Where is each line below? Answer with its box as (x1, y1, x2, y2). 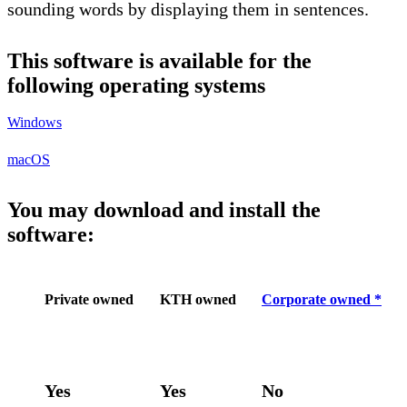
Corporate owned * (262, 291, 382, 307)
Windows (7, 114, 62, 130)
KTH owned (160, 291, 236, 307)
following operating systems (7, 73, 265, 97)
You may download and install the (7, 197, 321, 222)
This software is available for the (7, 48, 312, 73)
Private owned (45, 291, 134, 307)
